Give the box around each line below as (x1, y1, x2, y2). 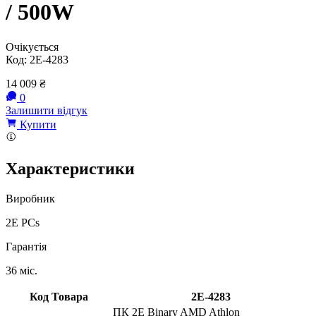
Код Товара (30, 290, 88, 303)
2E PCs (6, 216, 39, 229)
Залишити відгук (6, 104, 87, 116)
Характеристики (6, 159, 135, 178)
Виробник (6, 192, 55, 205)
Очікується (6, 40, 59, 53)
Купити (17, 118, 56, 130)
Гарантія (6, 240, 47, 253)
